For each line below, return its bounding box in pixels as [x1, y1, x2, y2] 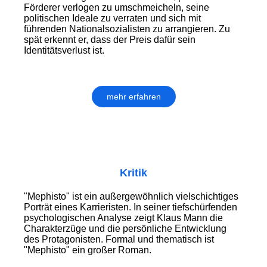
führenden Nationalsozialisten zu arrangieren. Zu [24, 24, 230, 35]
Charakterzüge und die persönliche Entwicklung [24, 223, 226, 234]
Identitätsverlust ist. [24, 45, 104, 56]
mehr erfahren [106, 92, 161, 102]
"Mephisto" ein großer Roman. [24, 245, 151, 256]
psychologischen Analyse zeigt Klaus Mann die [24, 213, 223, 223]
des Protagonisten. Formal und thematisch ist [24, 234, 214, 245]
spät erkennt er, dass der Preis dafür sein [24, 35, 195, 45]
